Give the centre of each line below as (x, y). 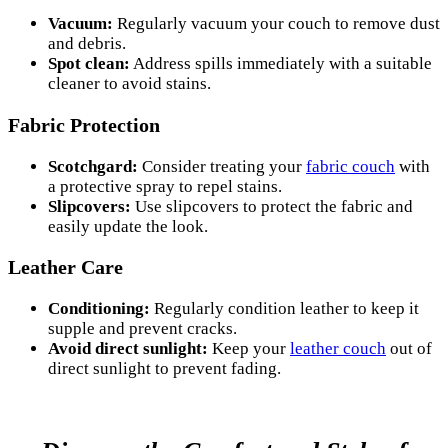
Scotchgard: (93, 166)
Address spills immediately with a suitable (281, 63)
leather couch (338, 349)
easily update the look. (128, 226)
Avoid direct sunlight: (128, 349)
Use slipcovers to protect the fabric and (272, 206)
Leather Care (65, 267)
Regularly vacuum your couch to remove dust (276, 23)
